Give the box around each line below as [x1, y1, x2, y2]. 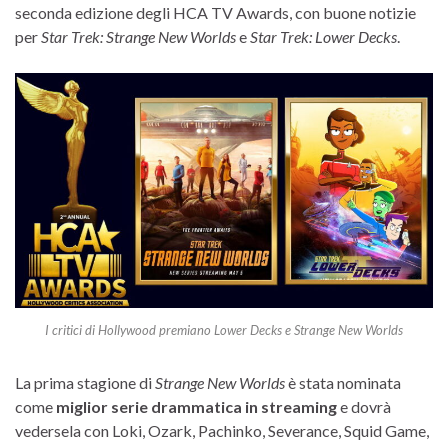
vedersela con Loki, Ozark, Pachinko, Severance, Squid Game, [15, 420, 429, 440]
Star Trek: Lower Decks [250, 26, 397, 46]
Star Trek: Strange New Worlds [41, 26, 236, 46]
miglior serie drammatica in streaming [56, 396, 337, 416]
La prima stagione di [15, 372, 155, 392]
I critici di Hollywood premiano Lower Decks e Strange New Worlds [45, 321, 403, 338]
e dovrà [337, 396, 391, 416]
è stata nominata [285, 372, 401, 392]
